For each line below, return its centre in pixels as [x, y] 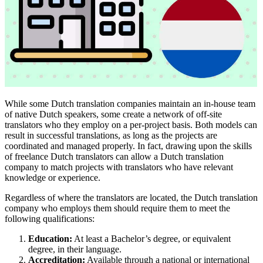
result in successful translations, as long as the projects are [111, 135]
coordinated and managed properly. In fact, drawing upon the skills [128, 146]
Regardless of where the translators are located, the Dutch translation [131, 197]
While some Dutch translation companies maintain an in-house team [130, 103]
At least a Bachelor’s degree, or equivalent [151, 238]
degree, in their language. [75, 249]
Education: [50, 238]
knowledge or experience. [53, 177]
